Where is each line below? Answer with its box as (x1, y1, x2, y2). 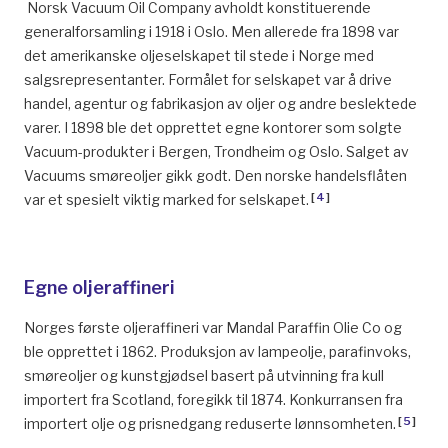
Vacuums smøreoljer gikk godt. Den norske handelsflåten (24, 167, 407, 184)
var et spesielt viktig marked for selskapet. (24, 191, 309, 208)
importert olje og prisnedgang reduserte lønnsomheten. (24, 415, 396, 432)
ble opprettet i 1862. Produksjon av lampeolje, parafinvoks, (24, 343, 411, 360)
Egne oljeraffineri (24, 277, 175, 298)
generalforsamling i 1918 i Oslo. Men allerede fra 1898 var (24, 23, 399, 40)
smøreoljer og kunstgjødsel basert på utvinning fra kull (24, 367, 384, 384)
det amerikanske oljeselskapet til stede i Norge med (24, 47, 374, 64)
